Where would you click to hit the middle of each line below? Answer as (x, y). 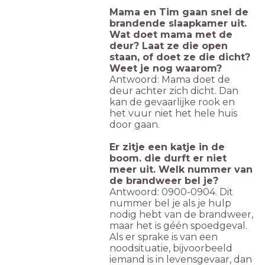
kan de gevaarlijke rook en (172, 102)
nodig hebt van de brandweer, (181, 215)
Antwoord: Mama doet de (170, 80)
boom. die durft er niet (168, 159)
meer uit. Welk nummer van (181, 170)
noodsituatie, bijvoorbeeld (171, 248)
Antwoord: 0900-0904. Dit (171, 192)
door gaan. (135, 125)
